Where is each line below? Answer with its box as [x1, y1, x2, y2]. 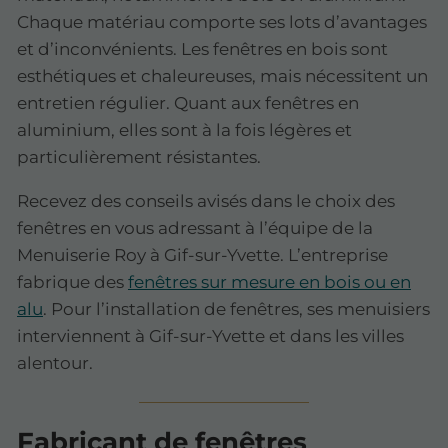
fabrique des [17, 272, 128, 293]
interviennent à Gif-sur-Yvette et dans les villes [17, 326, 404, 347]
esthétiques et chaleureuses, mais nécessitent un [17, 66, 428, 87]
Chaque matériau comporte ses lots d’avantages [17, 12, 427, 33]
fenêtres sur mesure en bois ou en [128, 272, 411, 293]
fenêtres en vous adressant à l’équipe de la [17, 218, 373, 239]
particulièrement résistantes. [17, 147, 261, 168]
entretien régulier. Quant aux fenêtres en [17, 93, 359, 114]
